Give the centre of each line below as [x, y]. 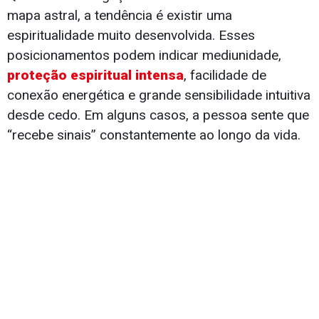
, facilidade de [225, 75]
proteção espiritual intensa [95, 75]
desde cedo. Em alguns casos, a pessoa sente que [158, 115]
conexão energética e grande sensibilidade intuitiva [159, 95]
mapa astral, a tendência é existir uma [120, 16]
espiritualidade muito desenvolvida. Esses [131, 36]
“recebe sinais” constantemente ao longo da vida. [154, 135]
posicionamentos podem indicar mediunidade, [144, 56]
